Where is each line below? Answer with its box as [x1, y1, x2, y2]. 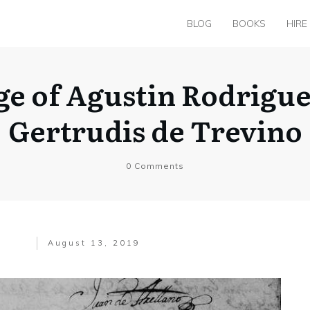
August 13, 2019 [48, 237, 141, 248]
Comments [131, 160, 184, 171]
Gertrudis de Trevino [8, 109, 302, 150]
